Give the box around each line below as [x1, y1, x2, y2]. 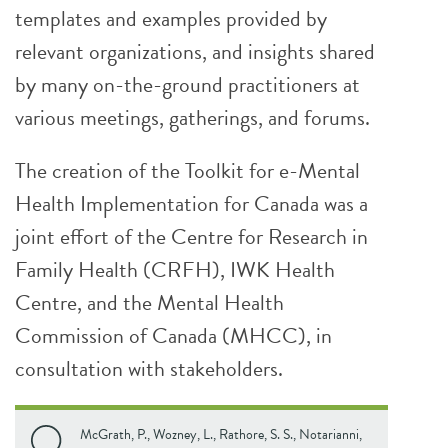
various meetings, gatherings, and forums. [15, 101, 370, 134]
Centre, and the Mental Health [15, 286, 284, 319]
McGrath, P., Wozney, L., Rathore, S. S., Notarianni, [80, 424, 362, 445]
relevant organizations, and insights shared [15, 35, 375, 68]
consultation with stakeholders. [15, 352, 283, 385]
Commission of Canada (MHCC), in [15, 319, 332, 352]
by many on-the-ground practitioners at [15, 68, 360, 101]
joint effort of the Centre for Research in [15, 220, 368, 253]
